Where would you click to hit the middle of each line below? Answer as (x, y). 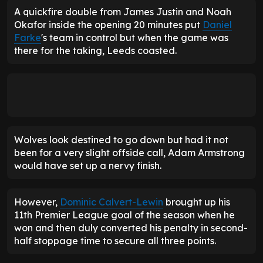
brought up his (197, 202)
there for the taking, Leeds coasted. (95, 51)
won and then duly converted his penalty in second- (131, 228)
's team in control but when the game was (135, 38)
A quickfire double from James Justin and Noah (123, 12)
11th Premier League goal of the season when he (124, 215)
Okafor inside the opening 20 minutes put (108, 25)
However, (37, 202)
